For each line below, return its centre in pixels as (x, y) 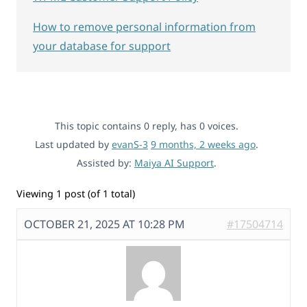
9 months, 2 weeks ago (203, 144)
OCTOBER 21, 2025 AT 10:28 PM (105, 224)
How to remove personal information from (144, 26)
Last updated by (73, 144)
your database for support (102, 46)
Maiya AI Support (174, 162)
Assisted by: (106, 162)
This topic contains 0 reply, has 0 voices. (147, 125)
